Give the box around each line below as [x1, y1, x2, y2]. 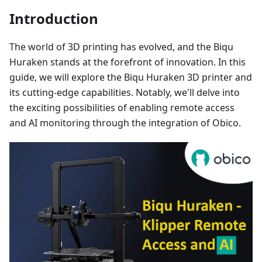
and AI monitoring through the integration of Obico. [9, 116, 241, 130]
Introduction [9, 9, 98, 29]
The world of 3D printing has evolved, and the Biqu [9, 40, 233, 54]
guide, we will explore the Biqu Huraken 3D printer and [9, 71, 252, 84]
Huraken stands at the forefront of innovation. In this [9, 56, 246, 69]
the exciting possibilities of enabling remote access [9, 101, 235, 115]
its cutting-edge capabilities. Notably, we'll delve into [9, 86, 240, 99]
